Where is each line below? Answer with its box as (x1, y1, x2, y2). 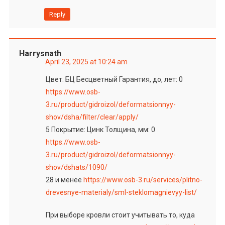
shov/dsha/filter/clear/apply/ (45, 113, 139, 121)
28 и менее (45, 175, 83, 184)
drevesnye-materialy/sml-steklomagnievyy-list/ (45, 188, 197, 196)
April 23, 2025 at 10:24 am (45, 57, 128, 66)
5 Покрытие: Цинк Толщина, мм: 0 (45, 125, 155, 134)
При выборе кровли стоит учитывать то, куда (45, 210, 195, 219)
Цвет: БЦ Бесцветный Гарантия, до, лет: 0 (45, 75, 183, 83)
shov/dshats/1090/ (45, 163, 107, 171)
